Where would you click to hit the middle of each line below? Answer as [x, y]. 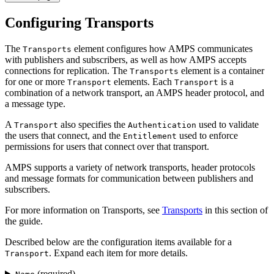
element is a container [221, 70]
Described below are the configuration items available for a [118, 242]
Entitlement [150, 136]
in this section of [235, 210]
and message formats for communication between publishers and [129, 178]
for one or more [36, 81]
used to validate [228, 124]
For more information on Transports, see [83, 210]
